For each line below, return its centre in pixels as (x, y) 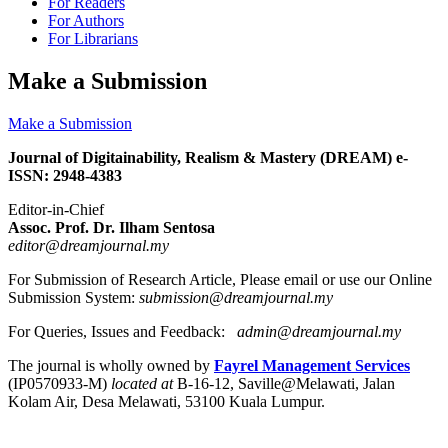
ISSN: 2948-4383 (65, 175)
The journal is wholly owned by (111, 365)
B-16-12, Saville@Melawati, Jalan (286, 383)
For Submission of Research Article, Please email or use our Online (220, 279)
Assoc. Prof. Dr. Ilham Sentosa (111, 227)
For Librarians (93, 38)
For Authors (86, 20)
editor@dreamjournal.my (88, 245)
